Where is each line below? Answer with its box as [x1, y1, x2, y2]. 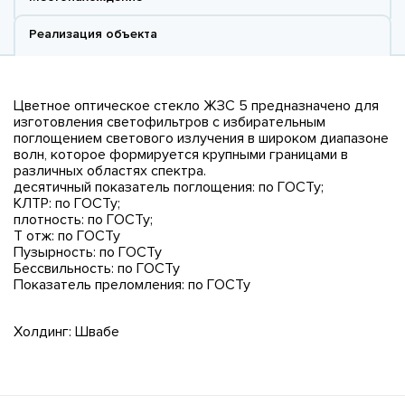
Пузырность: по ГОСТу [14, 242, 162, 261]
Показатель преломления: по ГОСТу [14, 275, 250, 294]
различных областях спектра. [14, 161, 206, 180]
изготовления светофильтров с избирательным [14, 112, 325, 131]
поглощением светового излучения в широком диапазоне [14, 128, 389, 147]
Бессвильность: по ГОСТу [14, 259, 180, 278]
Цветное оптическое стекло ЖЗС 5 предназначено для [14, 96, 379, 115]
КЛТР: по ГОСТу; [14, 193, 120, 212]
